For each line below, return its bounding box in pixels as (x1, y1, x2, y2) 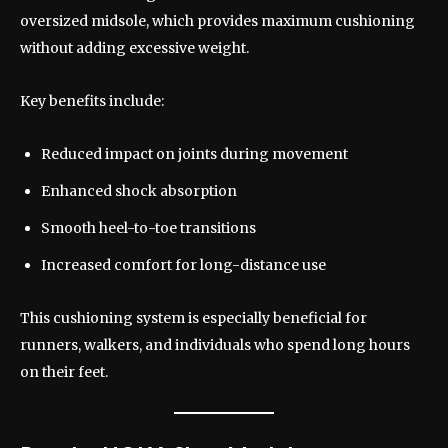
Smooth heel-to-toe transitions (41, 218, 256, 237)
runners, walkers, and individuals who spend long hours (20, 335, 410, 354)
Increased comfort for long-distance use (41, 255, 326, 274)
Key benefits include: (20, 91, 164, 110)
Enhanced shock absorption (41, 181, 237, 200)
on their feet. (20, 362, 108, 381)
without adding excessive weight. (20, 38, 249, 57)
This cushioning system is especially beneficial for (20, 308, 367, 327)
